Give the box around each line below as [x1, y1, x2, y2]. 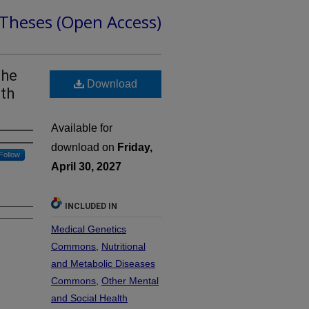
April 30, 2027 [51, 160, 121, 172]
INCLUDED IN [65, 201, 117, 211]
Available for [51, 121, 112, 134]
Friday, [117, 141, 152, 153]
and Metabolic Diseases [51, 257, 155, 269]
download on [51, 141, 117, 153]
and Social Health [51, 292, 128, 303]
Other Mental [101, 275, 159, 286]
